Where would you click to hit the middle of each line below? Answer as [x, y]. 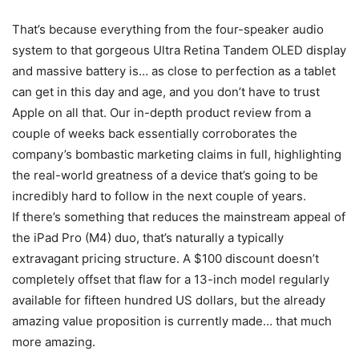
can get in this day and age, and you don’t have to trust [166, 91]
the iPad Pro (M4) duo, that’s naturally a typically [148, 237]
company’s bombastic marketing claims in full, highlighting [177, 154]
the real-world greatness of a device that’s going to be [165, 175]
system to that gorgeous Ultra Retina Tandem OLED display [179, 50]
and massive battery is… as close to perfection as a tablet [174, 71]
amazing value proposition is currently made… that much [172, 321]
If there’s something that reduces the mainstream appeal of [179, 216]
